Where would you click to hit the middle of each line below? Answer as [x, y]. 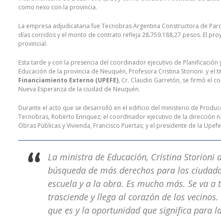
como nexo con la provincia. [58, 7]
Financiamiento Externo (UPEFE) [68, 80]
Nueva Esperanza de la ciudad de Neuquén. [79, 89]
